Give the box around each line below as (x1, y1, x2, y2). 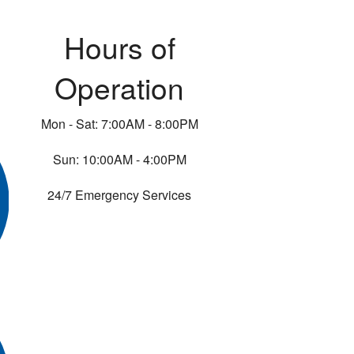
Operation (55, 66, 184, 109)
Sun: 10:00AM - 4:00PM (52, 150, 186, 169)
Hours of (63, 26, 175, 69)
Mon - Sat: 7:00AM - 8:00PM (40, 115, 198, 134)
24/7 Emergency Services (47, 186, 191, 205)
